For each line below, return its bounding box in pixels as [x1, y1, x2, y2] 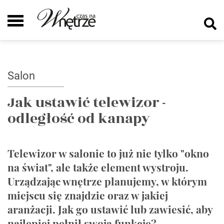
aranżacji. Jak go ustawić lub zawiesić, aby [7, 202, 212, 216]
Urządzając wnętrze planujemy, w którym [7, 174, 207, 188]
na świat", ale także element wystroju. [7, 160, 188, 174]
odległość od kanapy [7, 108, 150, 129]
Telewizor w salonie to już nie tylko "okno [7, 146, 209, 160]
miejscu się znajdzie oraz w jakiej [7, 188, 168, 202]
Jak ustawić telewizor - [7, 92, 166, 113]
